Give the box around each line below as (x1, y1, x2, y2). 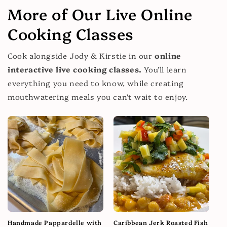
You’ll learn (141, 63, 187, 74)
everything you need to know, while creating (8, 77, 184, 88)
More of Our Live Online (8, 3, 193, 24)
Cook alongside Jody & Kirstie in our (8, 50, 155, 61)
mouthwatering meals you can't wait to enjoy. (8, 91, 188, 102)
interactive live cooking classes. (8, 63, 142, 74)
